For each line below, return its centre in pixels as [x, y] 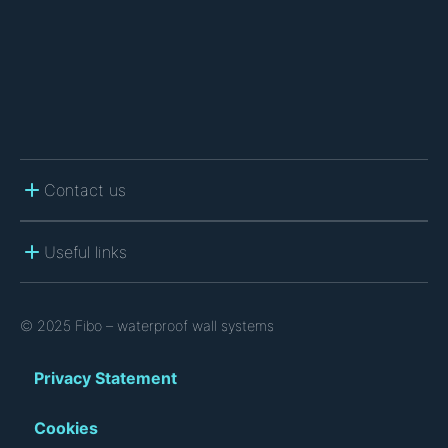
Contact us [85, 189]
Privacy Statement [106, 378]
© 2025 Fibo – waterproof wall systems [147, 326]
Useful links [85, 251]
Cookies [66, 428]
